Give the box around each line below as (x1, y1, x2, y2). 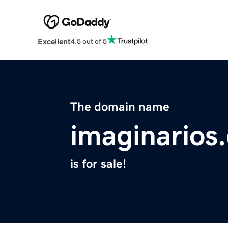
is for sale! (70, 158, 126, 170)
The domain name (70, 101, 169, 113)
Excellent (37, 37, 71, 46)
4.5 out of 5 (70, 37, 107, 45)
